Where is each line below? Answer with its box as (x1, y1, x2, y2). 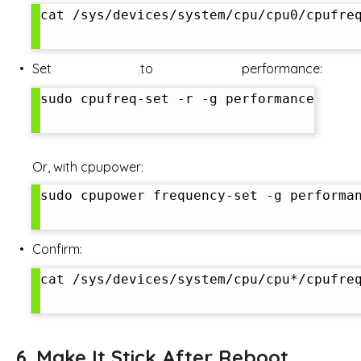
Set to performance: (32, 60, 322, 77)
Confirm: (32, 241, 82, 258)
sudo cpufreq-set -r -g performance (40, 90, 314, 106)
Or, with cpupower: (32, 159, 143, 176)
